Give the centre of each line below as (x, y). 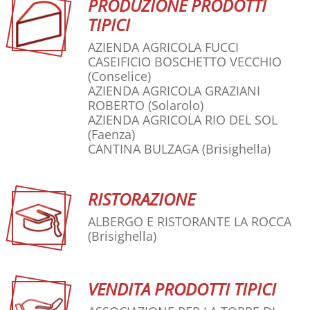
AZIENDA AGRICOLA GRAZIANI (174, 91)
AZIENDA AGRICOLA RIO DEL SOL (183, 120)
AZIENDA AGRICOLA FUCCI (163, 47)
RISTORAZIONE (142, 199)
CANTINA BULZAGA (143, 149)
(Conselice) (119, 76)
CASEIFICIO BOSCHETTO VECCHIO (185, 62)
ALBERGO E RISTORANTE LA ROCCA (190, 222)
